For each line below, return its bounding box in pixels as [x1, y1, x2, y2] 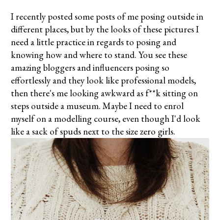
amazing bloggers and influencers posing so [11, 61, 170, 74]
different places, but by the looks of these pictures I [11, 23, 199, 35]
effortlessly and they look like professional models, [11, 74, 196, 86]
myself [11, 112, 37, 125]
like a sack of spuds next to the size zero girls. [11, 125, 176, 137]
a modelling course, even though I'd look [46, 112, 201, 125]
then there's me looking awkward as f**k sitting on [11, 87, 198, 99]
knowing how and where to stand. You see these [11, 49, 188, 61]
